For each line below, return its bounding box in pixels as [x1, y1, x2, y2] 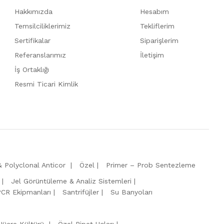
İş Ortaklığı [14, 65, 49, 73]
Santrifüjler [62, 187, 99, 196]
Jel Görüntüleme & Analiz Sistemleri [11, 176, 131, 185]
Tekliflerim [140, 21, 174, 30]
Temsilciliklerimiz [14, 21, 70, 30]
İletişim [140, 50, 164, 59]
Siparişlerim [140, 36, 178, 44]
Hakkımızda [14, 7, 52, 15]
